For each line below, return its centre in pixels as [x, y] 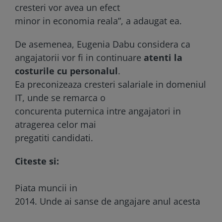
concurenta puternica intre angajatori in [98, 111]
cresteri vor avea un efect [67, 7]
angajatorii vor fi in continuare [79, 57]
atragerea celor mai [55, 124]
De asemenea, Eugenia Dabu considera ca [103, 44]
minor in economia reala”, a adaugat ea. [98, 21]
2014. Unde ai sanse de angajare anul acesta [108, 201]
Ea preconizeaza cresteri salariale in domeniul [111, 84]
